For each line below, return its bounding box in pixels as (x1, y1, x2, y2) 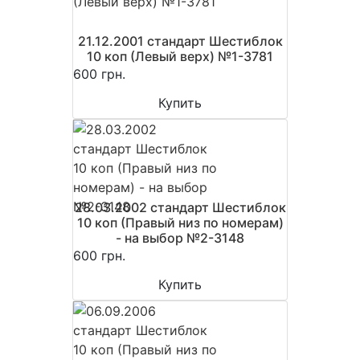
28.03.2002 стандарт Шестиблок (74, 199, 286, 215)
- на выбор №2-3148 (116, 230, 244, 246)
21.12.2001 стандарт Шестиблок (77, 33, 283, 49)
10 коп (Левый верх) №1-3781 (87, 48, 273, 64)
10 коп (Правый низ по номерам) (76, 215, 284, 231)
